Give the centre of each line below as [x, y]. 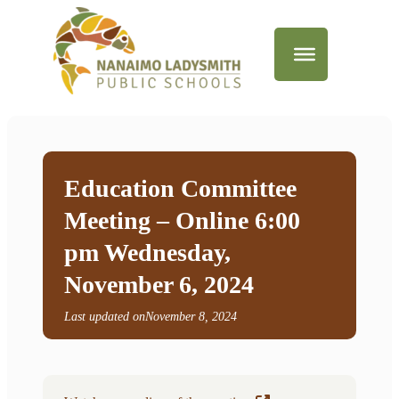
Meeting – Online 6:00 [182, 220]
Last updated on [105, 317]
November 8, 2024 [191, 317]
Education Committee [180, 188]
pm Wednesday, [147, 252]
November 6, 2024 [159, 285]
